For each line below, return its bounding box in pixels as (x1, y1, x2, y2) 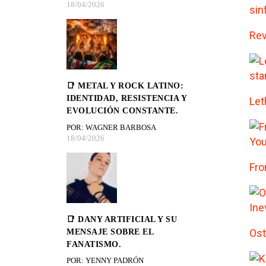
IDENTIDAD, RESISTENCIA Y (66, 94, 186, 103)
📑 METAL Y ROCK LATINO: (66, 81, 183, 91)
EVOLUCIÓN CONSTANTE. (66, 106, 178, 116)
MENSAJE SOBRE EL (66, 227, 153, 236)
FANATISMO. (66, 239, 121, 249)
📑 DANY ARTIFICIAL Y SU (66, 214, 177, 224)
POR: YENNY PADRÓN (66, 255, 144, 265)
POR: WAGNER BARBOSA (66, 122, 156, 132)
